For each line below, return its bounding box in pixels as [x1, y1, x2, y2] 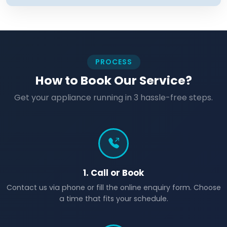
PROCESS [95, 57, 132, 67]
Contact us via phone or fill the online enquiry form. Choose [6, 182, 221, 193]
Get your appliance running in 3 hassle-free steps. [14, 92, 213, 103]
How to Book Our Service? [35, 72, 192, 89]
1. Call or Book [83, 167, 144, 179]
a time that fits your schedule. [59, 194, 168, 204]
